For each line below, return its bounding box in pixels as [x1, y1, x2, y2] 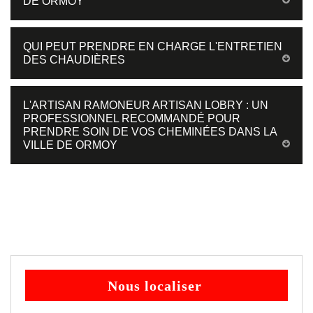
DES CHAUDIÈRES [23, 53, 125, 66]
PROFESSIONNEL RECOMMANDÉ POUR [23, 112, 240, 124]
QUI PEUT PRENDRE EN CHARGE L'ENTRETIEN [23, 40, 282, 52]
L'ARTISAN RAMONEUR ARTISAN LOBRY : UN [23, 99, 268, 111]
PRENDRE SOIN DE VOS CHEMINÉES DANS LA [23, 125, 277, 138]
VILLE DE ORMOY [23, 138, 117, 151]
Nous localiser [108, 277, 202, 293]
